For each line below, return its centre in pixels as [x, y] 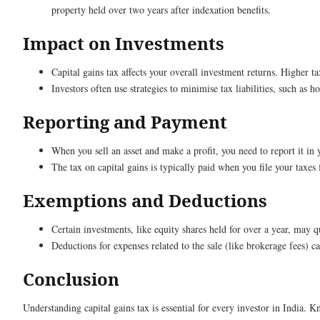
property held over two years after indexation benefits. [161, 10]
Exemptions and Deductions [145, 201]
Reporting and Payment [125, 122]
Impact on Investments [124, 44]
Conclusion [73, 279]
